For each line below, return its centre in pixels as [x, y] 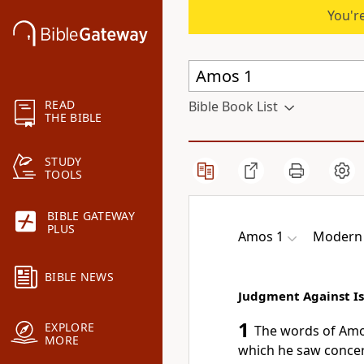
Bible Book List [233, 106]
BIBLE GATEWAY [91, 216]
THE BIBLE [74, 118]
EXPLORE [70, 327]
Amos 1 [261, 236]
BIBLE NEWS [79, 277]
